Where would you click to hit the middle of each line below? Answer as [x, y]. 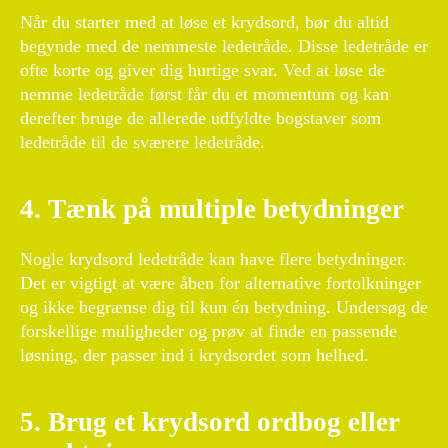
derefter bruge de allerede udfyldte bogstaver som [200, 117]
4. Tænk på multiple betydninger [212, 208]
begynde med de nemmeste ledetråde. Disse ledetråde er [224, 45]
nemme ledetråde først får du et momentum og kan [204, 93]
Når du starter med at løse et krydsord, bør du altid [204, 21]
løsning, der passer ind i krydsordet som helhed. [194, 355]
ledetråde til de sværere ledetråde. [142, 141]
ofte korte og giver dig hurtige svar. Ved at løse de [202, 69]
